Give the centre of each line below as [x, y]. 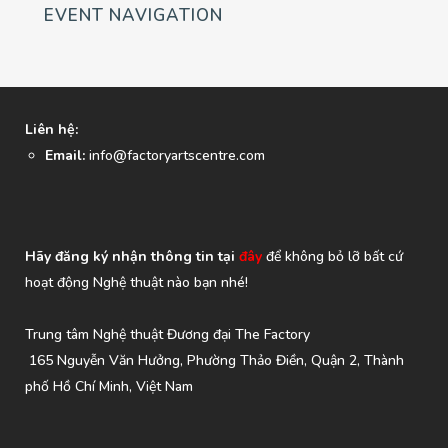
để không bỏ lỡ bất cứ [332, 257]
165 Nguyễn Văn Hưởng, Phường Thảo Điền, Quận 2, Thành [214, 361]
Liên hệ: [51, 130]
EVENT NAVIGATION [133, 16]
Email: [65, 156]
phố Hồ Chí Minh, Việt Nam [109, 387]
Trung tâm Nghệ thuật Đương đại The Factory [167, 335]
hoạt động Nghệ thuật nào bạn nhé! [136, 283]
